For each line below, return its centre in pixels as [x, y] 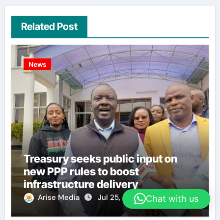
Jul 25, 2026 [119, 197]
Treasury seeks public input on [100, 158]
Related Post [49, 26]
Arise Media [59, 197]
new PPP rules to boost [81, 171]
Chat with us [172, 198]
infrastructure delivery [81, 184]
